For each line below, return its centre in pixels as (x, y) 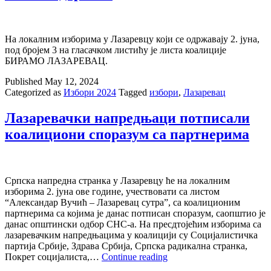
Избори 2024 (90, 93)
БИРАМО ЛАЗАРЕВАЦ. (56, 61)
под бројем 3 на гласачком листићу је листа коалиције (116, 50)
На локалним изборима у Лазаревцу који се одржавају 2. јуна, (132, 39)
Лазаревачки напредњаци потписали (127, 118)
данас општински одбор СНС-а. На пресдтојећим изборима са (133, 224)
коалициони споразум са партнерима (127, 135)
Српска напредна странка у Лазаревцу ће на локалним (117, 181)
